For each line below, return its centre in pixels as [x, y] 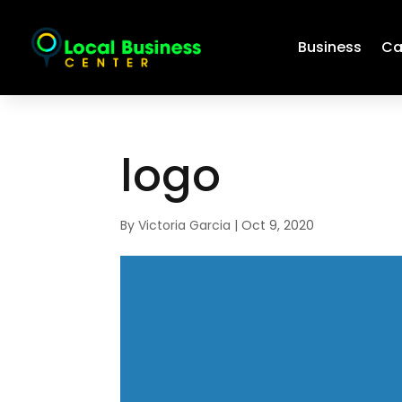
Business [330, 47]
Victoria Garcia [185, 225]
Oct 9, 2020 [278, 225]
